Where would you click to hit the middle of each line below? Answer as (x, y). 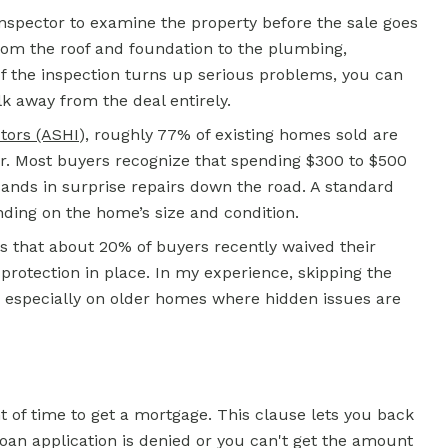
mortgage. (173, 414)
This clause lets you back (313, 414)
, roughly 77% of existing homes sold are (241, 134)
